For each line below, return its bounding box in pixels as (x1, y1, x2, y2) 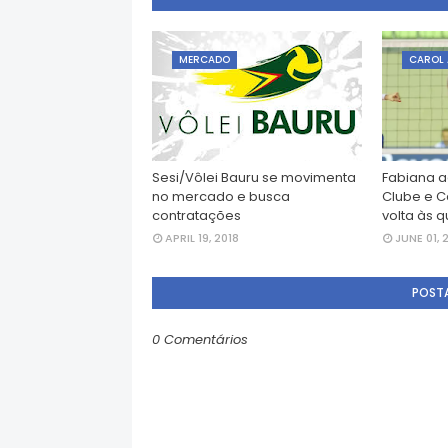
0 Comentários (152, 330, 248, 349)
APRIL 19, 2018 (165, 230, 239, 246)
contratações (152, 206, 241, 225)
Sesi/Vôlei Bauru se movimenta (152, 168, 356, 187)
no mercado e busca (152, 187, 290, 206)
